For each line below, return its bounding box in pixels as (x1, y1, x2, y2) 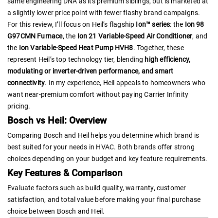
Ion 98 (184, 20, 204, 28)
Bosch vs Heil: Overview (7, 115, 107, 127)
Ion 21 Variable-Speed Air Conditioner (77, 32, 193, 40)
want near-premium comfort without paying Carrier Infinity (7, 91, 189, 98)
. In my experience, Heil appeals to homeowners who (45, 79, 206, 87)
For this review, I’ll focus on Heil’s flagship (7, 20, 136, 28)
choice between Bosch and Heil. (7, 207, 105, 215)
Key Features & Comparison (7, 167, 123, 179)
